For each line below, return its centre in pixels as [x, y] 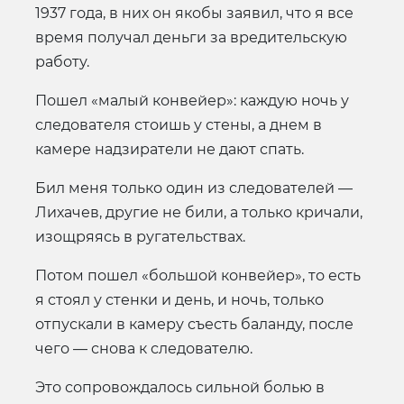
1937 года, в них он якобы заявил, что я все [194, 13]
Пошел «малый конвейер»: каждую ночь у [192, 100]
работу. [62, 61]
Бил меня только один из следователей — [194, 188]
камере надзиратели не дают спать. [170, 149]
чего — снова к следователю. [144, 348]
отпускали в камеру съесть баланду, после [194, 324]
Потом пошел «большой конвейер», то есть [198, 275]
